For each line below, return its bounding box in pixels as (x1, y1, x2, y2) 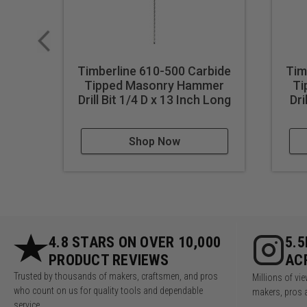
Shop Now (128, 135, 180, 149)
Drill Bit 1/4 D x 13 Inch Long (77, 93, 231, 108)
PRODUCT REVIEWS (49, 251, 169, 269)
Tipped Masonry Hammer (84, 78, 225, 93)
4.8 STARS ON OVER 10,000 (49, 234, 221, 251)
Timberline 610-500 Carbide (77, 64, 232, 79)
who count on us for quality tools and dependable (14, 285, 203, 297)
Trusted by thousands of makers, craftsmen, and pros (14, 271, 218, 282)
